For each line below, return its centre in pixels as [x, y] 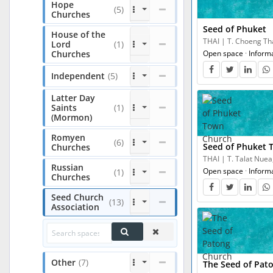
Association [75, 207]
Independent [78, 76]
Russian [67, 167]
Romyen [68, 137]
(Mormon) [72, 117]
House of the [78, 34]
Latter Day [73, 98]
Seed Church [77, 197]
